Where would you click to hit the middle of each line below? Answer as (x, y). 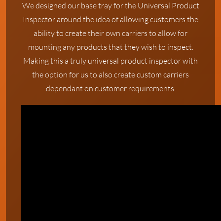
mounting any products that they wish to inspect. (110, 47)
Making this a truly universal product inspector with (110, 60)
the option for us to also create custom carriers (110, 74)
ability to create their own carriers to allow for (110, 33)
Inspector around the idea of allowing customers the (110, 19)
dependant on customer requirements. (110, 88)
